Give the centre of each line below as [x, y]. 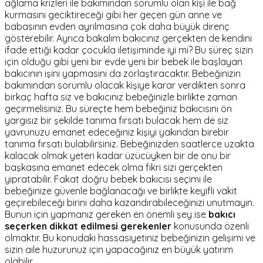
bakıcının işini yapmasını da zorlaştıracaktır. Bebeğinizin [123, 74]
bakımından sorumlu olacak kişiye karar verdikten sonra [125, 85]
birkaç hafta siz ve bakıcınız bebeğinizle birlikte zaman [121, 97]
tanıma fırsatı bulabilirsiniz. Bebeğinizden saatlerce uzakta [129, 144]
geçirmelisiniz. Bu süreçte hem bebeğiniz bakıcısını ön [118, 109]
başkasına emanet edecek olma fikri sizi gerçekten [114, 168]
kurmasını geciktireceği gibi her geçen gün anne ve [113, 15]
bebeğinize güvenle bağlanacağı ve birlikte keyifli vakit [121, 191]
